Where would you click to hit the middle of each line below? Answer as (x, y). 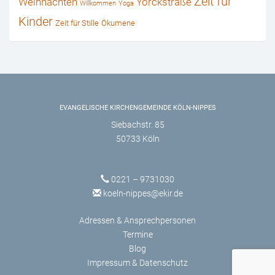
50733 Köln (137, 138)
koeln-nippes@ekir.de (143, 193)
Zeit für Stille (77, 23)
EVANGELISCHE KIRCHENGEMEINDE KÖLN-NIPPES (137, 107)
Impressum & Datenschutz (137, 262)
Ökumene (118, 23)
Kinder (36, 22)
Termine (137, 234)
